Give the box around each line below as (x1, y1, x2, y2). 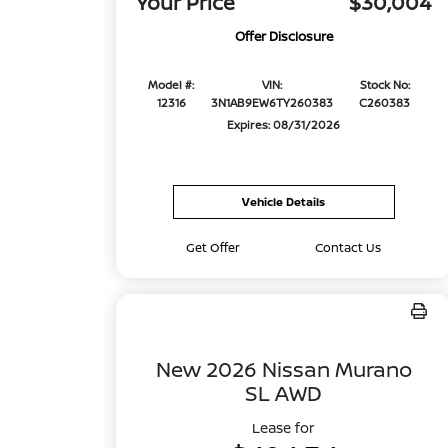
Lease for (252, 418, 316, 437)
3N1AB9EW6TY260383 (211, 95, 334, 111)
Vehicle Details (242, 194, 326, 209)
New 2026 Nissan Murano (155, 355, 412, 383)
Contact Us (315, 239, 382, 256)
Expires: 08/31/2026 (227, 117, 341, 133)
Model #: (148, 77, 195, 93)
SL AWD (245, 379, 323, 407)
